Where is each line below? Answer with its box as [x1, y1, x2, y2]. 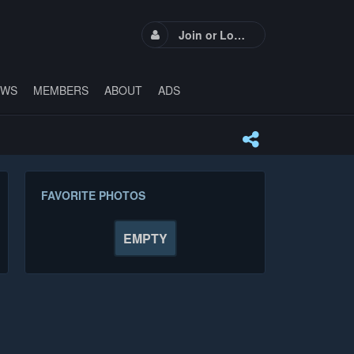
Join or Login [234, 27, 245, 43]
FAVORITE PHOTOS [41, 186, 146, 203]
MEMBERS [32, 81, 88, 98]
